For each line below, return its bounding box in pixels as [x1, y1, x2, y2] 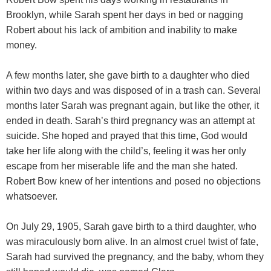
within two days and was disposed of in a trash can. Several [6, 85, 261, 96]
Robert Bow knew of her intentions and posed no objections [6, 176, 261, 186]
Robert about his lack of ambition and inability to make [6, 25, 237, 35]
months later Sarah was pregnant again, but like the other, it [6, 100, 259, 111]
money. [6, 40, 37, 50]
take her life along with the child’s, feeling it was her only [6, 146, 246, 156]
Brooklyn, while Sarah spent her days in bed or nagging [6, 10, 243, 20]
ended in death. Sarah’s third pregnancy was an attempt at [6, 116, 255, 126]
